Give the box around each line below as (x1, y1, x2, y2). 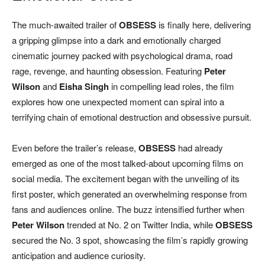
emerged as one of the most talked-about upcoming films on (12, 157, 243, 170)
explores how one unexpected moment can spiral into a (12, 95, 224, 108)
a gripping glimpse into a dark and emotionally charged (12, 34, 221, 47)
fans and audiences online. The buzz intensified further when (12, 203, 244, 216)
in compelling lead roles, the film (109, 80, 234, 93)
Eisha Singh (59, 80, 109, 93)
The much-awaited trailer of (12, 18, 119, 31)
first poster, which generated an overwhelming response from (12, 188, 247, 201)
